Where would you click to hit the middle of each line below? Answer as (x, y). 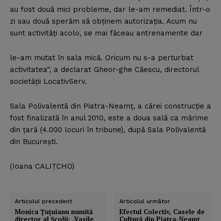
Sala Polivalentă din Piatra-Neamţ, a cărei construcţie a (110, 106)
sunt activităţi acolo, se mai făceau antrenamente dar (106, 33)
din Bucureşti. (34, 142)
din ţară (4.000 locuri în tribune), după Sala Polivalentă (108, 130)
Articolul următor (145, 202)
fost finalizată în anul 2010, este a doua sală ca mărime (109, 118)
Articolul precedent (43, 202)
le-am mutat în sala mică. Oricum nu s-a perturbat (102, 58)
